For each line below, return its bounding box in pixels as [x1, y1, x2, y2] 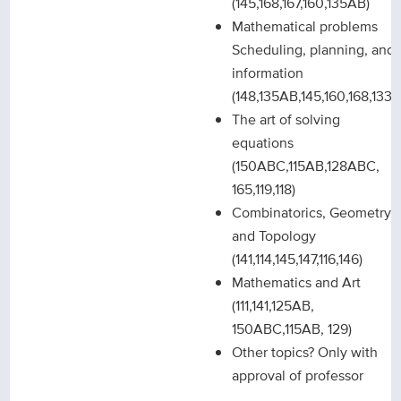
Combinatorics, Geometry [232, 202, 392, 224]
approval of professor [232, 365, 364, 387]
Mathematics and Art [232, 272, 362, 294]
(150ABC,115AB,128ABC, [232, 156, 380, 177]
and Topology [232, 226, 317, 247]
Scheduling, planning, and [232, 39, 396, 61]
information [232, 63, 304, 84]
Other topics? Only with [232, 342, 379, 363]
